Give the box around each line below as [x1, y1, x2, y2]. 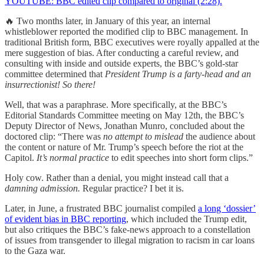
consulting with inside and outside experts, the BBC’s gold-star [5, 58, 238, 69]
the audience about [183, 131, 255, 142]
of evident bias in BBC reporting [5, 214, 126, 225]
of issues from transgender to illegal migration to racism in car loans [5, 235, 255, 246]
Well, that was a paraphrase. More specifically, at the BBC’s [5, 100, 227, 110]
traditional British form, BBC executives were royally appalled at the [5, 37, 259, 48]
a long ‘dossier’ [198, 203, 256, 214]
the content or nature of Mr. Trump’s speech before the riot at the [5, 142, 243, 153]
